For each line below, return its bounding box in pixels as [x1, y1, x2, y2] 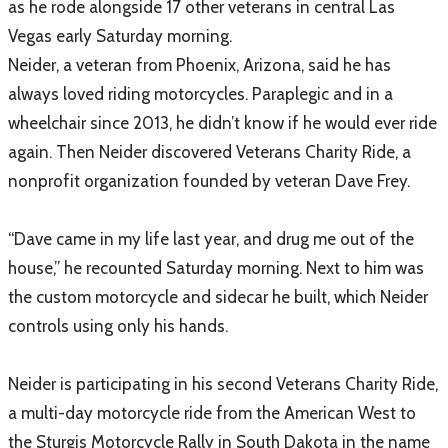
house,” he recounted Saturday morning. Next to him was [8, 258, 424, 278]
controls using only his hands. [8, 316, 228, 336]
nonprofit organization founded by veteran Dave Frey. [8, 171, 410, 191]
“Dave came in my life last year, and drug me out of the [8, 229, 414, 249]
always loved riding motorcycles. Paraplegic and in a [8, 84, 393, 104]
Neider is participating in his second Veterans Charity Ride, [8, 374, 438, 394]
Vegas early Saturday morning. [8, 26, 232, 46]
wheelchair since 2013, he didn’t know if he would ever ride [8, 113, 437, 133]
